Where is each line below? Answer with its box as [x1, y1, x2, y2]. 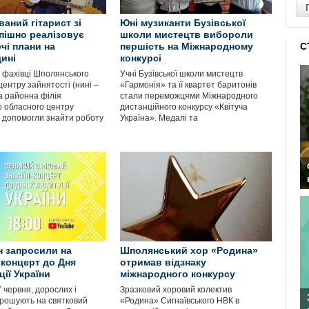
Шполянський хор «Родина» [120, 245, 258, 256]
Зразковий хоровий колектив [120, 285, 232, 295]
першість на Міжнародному [120, 41, 253, 52]
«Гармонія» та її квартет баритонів [120, 80, 257, 90]
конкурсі [120, 52, 161, 63]
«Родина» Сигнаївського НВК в [120, 296, 239, 306]
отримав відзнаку [120, 257, 206, 268]
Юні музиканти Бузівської [120, 17, 246, 28]
